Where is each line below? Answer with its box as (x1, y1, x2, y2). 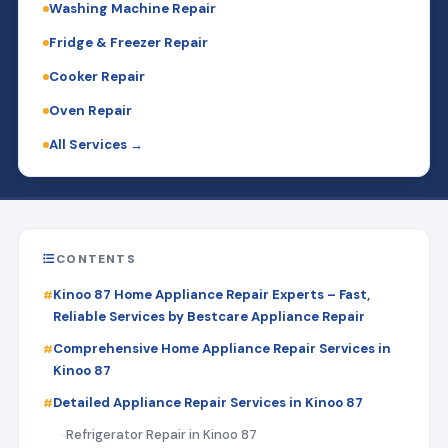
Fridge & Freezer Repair (48, 33, 208, 51)
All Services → (48, 135, 143, 153)
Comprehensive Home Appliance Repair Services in (52, 339, 391, 357)
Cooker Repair (48, 67, 145, 85)
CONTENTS (56, 250, 136, 267)
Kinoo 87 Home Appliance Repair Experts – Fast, (52, 285, 370, 303)
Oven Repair (48, 101, 132, 119)
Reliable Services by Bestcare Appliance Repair (52, 307, 365, 325)
